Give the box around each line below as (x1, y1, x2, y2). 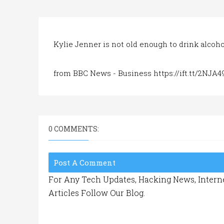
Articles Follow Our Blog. (48, 187, 145, 198)
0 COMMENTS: (48, 124, 99, 133)
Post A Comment (53, 157, 115, 167)
